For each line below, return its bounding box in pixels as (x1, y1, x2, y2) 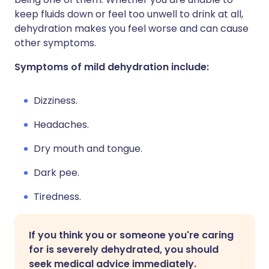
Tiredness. (34, 190, 81, 204)
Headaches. (34, 118, 89, 131)
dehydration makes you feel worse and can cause (14, 22, 249, 35)
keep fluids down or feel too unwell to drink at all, (14, 7, 243, 21)
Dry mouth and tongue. (34, 142, 142, 156)
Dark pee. (34, 166, 79, 180)
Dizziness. (34, 94, 77, 107)
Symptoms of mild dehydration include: (14, 60, 209, 74)
